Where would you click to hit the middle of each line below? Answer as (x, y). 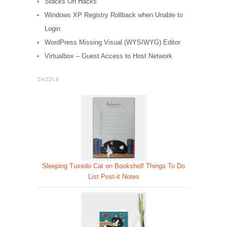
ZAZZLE (49, 80)
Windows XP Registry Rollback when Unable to (114, 15)
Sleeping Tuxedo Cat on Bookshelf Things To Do (113, 166)
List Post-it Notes (113, 177)
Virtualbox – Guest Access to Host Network (108, 56)
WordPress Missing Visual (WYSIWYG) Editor (112, 43)
